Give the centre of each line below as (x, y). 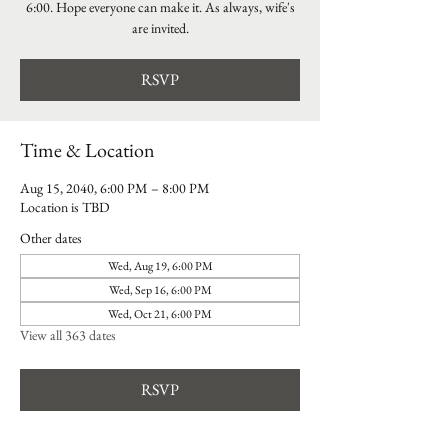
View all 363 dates (68, 335)
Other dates (51, 238)
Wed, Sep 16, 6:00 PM (160, 290)
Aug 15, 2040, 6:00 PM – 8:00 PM (115, 188)
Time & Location (87, 150)
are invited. (160, 28)
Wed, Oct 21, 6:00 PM (160, 314)
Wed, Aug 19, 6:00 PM (160, 266)
